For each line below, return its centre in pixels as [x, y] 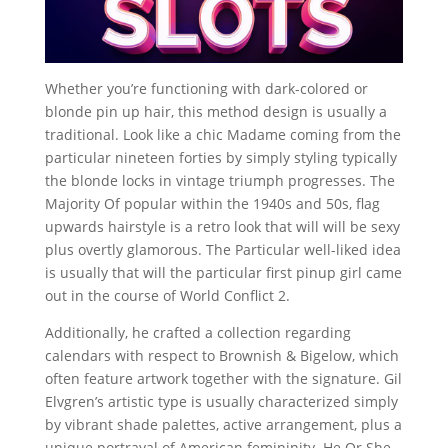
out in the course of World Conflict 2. [167, 296]
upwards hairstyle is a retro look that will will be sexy [222, 227]
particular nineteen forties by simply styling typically [220, 158]
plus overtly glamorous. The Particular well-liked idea [222, 250]
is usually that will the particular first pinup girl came [223, 273]
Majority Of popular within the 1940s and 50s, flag [212, 204]
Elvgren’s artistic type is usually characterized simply [221, 402]
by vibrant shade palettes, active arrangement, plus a [223, 425]
